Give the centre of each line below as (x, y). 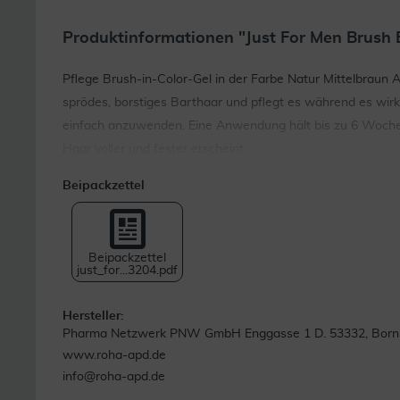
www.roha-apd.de (114, 355)
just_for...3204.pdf (127, 271)
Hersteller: (93, 316)
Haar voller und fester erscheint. (154, 149)
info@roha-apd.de (114, 377)
